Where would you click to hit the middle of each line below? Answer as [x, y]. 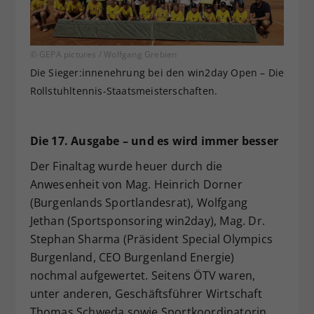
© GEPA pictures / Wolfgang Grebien [103, 54]
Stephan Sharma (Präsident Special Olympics [151, 239]
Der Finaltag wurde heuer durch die [126, 166]
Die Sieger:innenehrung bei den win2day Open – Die [157, 72]
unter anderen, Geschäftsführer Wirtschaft [146, 293]
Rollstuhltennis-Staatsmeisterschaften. [124, 90]
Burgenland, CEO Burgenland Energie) [132, 257]
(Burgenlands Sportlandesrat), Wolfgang [139, 202]
